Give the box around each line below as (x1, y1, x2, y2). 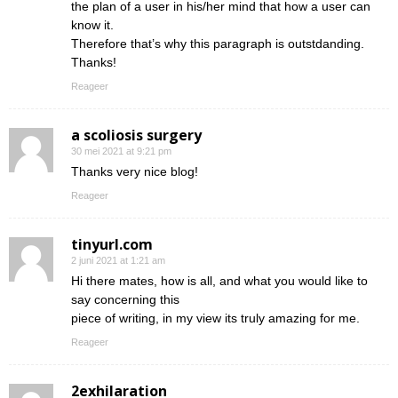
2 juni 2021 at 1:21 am (71, 254, 165, 266)
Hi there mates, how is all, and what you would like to (71, 273, 368, 288)
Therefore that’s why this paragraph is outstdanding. (71, 36, 364, 51)
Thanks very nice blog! (71, 163, 198, 179)
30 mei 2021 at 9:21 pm (71, 145, 171, 156)
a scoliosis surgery (71, 124, 202, 145)
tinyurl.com (71, 234, 153, 254)
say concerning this (71, 291, 179, 306)
